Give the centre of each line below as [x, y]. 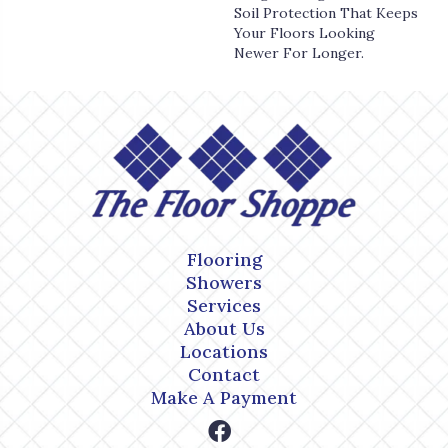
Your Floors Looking [304, 32]
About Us [224, 328]
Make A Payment [224, 397]
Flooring [224, 259]
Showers [224, 282]
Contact [224, 374]
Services [224, 305]
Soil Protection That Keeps [326, 12]
